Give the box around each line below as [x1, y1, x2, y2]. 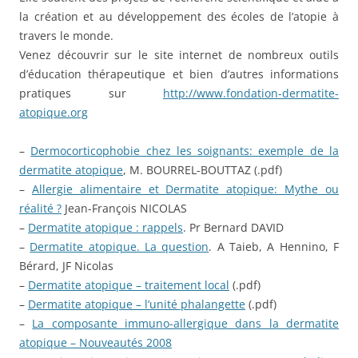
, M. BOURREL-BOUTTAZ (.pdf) [123, 162, 282, 178]
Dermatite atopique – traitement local [28, 277, 229, 293]
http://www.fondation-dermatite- [163, 86, 339, 101]
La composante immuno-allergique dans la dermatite [32, 316, 340, 332]
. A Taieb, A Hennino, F [209, 239, 340, 255]
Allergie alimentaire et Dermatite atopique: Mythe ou [31, 181, 340, 197]
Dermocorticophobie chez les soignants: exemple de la [30, 143, 340, 159]
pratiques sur [19, 86, 163, 101]
